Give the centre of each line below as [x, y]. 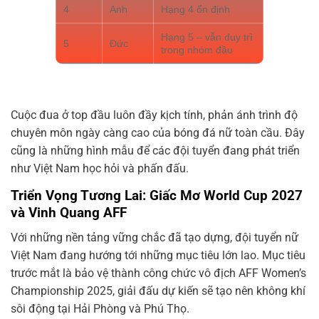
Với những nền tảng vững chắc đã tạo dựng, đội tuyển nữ [155, 237]
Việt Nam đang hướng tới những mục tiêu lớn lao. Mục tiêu [158, 255]
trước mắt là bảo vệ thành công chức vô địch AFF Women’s [158, 273]
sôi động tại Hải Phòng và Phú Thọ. [100, 308]
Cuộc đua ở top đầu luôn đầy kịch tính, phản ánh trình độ [154, 115]
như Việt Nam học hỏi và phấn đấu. [100, 169]
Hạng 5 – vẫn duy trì [207, 37]
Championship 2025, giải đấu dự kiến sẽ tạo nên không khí [158, 291]
